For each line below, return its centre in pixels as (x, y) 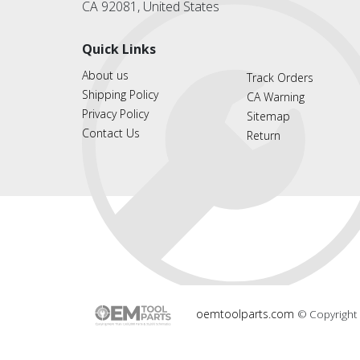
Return (264, 135)
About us (105, 75)
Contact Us (111, 133)
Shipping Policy (120, 94)
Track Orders (280, 77)
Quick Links (119, 49)
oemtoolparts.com (246, 313)
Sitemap (268, 116)
